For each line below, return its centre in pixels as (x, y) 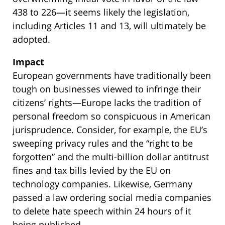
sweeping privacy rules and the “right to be (103, 143)
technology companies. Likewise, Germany (102, 184)
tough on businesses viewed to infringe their (107, 89)
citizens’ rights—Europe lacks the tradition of (107, 102)
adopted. (31, 39)
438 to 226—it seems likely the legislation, (101, 12)
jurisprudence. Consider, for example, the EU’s (110, 129)
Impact (28, 62)
